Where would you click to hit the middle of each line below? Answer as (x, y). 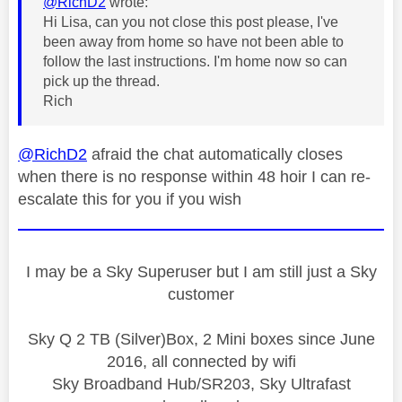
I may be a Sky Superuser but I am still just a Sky (201, 271)
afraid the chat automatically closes (215, 154)
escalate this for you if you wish (130, 199)
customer (201, 294)
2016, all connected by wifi (201, 361)
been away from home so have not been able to (193, 41)
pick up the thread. (101, 81)
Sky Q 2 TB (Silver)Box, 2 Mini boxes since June (201, 339)
